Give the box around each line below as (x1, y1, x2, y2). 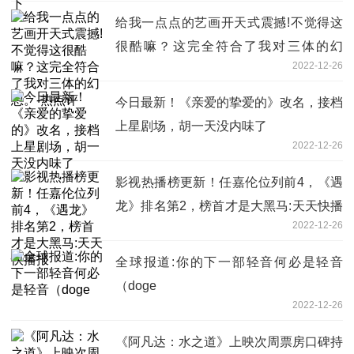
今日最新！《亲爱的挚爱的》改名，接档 (115, 95, 343, 109)
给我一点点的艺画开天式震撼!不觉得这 (115, 15, 343, 29)
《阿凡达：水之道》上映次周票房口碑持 (115, 334, 343, 348)
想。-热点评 (115, 62, 183, 77)
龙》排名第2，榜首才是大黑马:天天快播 (115, 198, 343, 213)
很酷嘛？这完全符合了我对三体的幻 (115, 39, 343, 53)
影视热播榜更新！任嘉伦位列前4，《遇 (115, 175, 343, 189)
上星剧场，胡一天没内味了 (115, 119, 267, 133)
